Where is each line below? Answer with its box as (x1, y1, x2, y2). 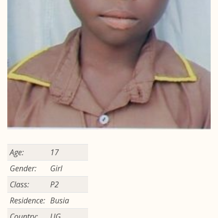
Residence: (9, 195, 45, 206)
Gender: (9, 163, 36, 174)
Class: (9, 179, 29, 190)
